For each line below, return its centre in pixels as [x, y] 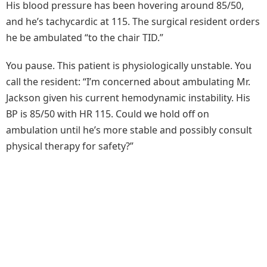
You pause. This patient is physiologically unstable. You [129, 66]
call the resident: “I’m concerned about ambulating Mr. [128, 82]
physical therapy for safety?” [70, 146]
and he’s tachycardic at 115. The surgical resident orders [133, 22]
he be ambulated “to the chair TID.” [85, 38]
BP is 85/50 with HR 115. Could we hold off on [108, 114]
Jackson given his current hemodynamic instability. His [128, 98]
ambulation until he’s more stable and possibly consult [129, 130]
